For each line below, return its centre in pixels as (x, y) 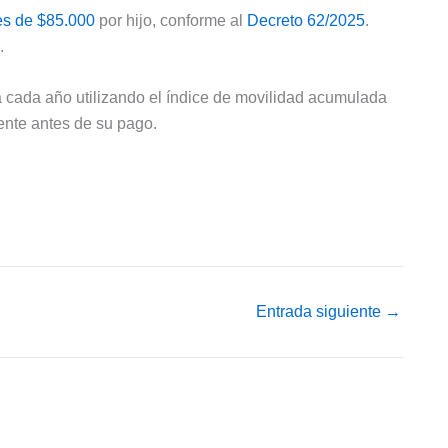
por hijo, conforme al (171, 20)
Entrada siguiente (320, 311)
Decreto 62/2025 (306, 20)
